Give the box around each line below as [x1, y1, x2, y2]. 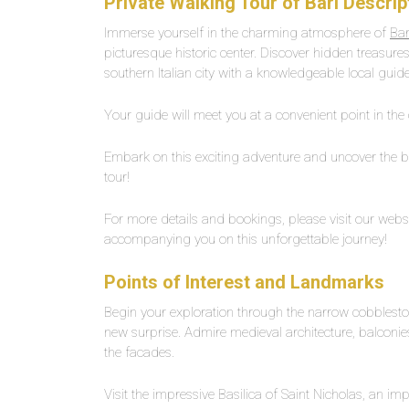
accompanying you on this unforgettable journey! [104, 231, 387, 247]
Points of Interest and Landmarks [104, 271, 384, 293]
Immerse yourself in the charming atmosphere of [104, 25, 390, 41]
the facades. [104, 344, 174, 361]
